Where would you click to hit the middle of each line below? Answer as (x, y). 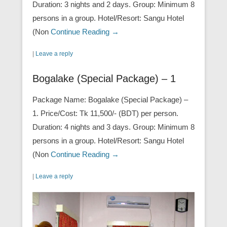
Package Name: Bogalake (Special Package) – (110, 99)
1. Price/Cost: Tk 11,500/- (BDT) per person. (105, 113)
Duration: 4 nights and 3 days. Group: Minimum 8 (113, 127)
